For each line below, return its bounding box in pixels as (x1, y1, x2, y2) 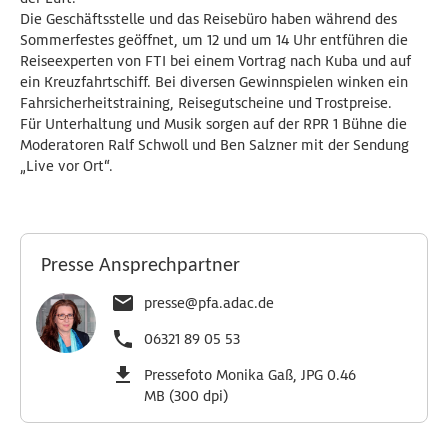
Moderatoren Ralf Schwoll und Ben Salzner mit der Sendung (20, 136, 409, 154)
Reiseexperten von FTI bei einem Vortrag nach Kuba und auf (20, 52, 411, 70)
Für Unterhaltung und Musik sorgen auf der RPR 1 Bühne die (20, 115, 407, 133)
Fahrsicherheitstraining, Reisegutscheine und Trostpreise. (20, 94, 392, 112)
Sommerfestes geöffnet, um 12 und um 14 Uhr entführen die (20, 31, 408, 49)
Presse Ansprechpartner (41, 256, 240, 276)
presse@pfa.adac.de (144, 294, 274, 312)
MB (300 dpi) (144, 387, 228, 405)
